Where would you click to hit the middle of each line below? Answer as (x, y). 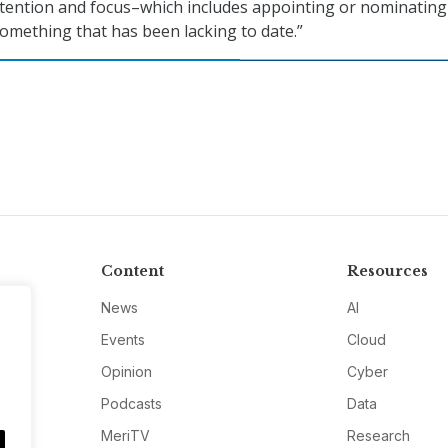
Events (122, 339)
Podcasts (131, 403)
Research (379, 435)
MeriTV (125, 435)
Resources (388, 270)
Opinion (126, 371)
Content (132, 270)
